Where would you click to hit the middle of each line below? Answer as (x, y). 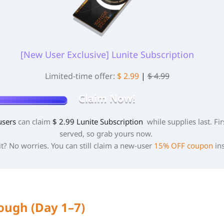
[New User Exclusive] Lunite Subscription (107, 55)
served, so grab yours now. (107, 134)
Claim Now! (107, 98)
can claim (35, 122)
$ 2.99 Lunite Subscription (97, 122)
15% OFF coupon (183, 146)
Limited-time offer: (80, 76)
